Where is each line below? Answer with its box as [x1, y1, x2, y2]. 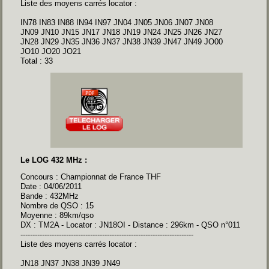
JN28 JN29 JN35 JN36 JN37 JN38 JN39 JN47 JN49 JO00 [20, 37, 223, 47]
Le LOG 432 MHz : [20, 155, 88, 165]
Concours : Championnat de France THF [20, 172, 162, 181]
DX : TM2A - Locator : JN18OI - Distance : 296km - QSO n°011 [20, 220, 241, 229]
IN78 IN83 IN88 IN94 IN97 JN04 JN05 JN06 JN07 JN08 [20, 18, 214, 28]
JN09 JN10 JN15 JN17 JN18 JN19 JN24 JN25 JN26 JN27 [20, 28, 223, 37]
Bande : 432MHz [20, 191, 79, 201]
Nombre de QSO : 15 [20, 201, 94, 210]
